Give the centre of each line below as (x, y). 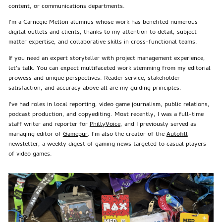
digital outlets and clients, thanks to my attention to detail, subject (102, 33)
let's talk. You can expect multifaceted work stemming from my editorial (109, 69)
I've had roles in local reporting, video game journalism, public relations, (109, 105)
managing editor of (35, 135)
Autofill (177, 135)
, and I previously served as (158, 125)
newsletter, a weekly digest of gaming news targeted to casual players (107, 144)
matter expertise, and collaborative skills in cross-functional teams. (103, 43)
